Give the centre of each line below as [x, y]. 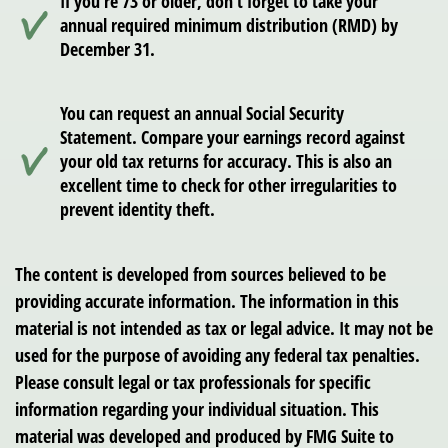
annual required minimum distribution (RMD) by [229, 25]
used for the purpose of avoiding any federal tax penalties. [217, 355]
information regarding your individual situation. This [197, 409]
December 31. [107, 49]
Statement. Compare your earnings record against [232, 137]
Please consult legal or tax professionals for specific [193, 382]
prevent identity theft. [137, 209]
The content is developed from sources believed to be [200, 274]
